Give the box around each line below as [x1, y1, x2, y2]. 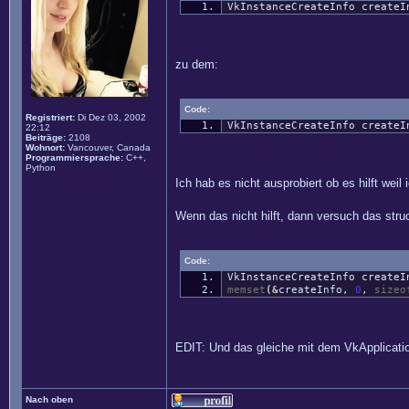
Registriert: [26, 112, 75, 122]
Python [26, 163, 56, 173]
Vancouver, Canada [65, 142, 151, 152]
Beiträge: [26, 132, 66, 142]
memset [226, 284, 266, 296]
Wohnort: [26, 142, 65, 152]
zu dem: [175, 58, 218, 71]
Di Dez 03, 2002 [75, 112, 146, 122]
